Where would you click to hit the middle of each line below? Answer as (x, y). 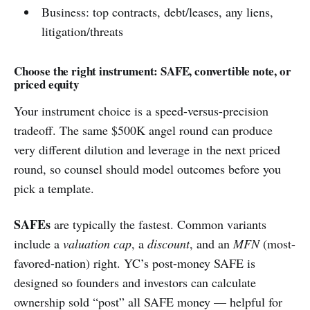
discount (168, 244)
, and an (211, 244)
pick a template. (54, 188)
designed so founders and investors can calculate (135, 282)
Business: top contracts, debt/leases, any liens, (157, 12)
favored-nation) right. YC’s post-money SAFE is (135, 263)
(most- (277, 244)
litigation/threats (82, 31)
